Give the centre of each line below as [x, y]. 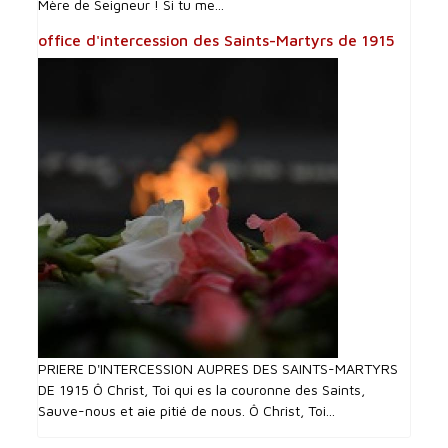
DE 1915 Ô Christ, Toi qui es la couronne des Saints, [202, 390]
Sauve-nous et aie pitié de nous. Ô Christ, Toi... [187, 411]
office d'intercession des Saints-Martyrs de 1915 [217, 40]
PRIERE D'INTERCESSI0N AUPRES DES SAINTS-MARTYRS [218, 369]
